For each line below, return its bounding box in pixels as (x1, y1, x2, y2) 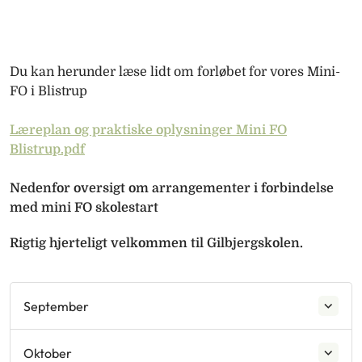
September (23, 297, 89, 314)
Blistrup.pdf (10, 142, 85, 158)
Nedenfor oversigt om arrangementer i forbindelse (10, 181, 334, 196)
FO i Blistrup (10, 84, 87, 99)
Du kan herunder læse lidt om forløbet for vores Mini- (10, 65, 340, 80)
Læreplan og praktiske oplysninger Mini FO (10, 123, 287, 138)
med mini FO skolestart (10, 200, 158, 216)
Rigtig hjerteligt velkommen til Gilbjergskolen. (10, 236, 303, 251)
